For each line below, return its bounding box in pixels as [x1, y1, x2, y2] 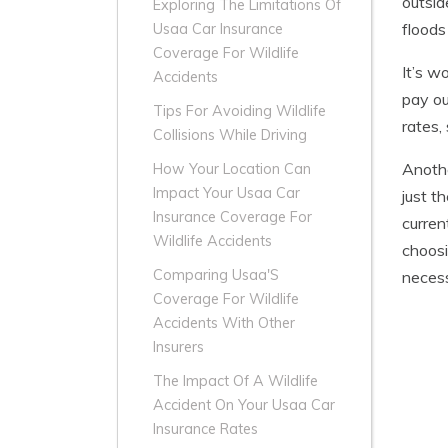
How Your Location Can [153, 160, 311, 179]
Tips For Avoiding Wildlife [153, 102, 326, 121]
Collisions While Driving [153, 126, 307, 145]
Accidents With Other [153, 314, 295, 333]
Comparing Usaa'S [153, 266, 279, 285]
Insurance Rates [153, 420, 258, 439]
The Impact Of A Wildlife [153, 372, 318, 391]
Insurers [153, 338, 204, 357]
